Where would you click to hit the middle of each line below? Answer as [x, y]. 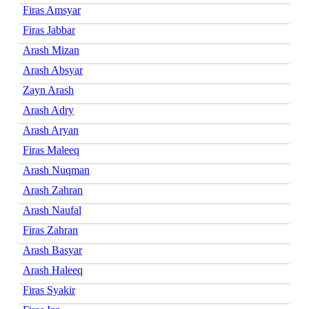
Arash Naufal [52, 210]
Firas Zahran [50, 230]
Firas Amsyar [52, 10]
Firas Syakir [49, 290]
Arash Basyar [52, 250]
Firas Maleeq [51, 150]
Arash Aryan [51, 130]
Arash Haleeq [53, 270]
